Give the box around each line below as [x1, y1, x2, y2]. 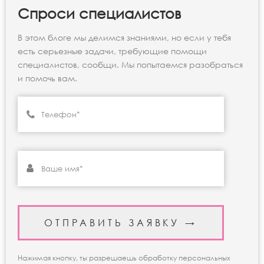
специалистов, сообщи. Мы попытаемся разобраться [18, 60, 243, 70]
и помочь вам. [18, 73, 77, 84]
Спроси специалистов [18, 5, 181, 22]
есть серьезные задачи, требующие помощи [18, 46, 207, 57]
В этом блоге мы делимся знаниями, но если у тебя [18, 32, 231, 43]
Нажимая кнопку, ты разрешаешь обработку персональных [18, 253, 230, 263]
